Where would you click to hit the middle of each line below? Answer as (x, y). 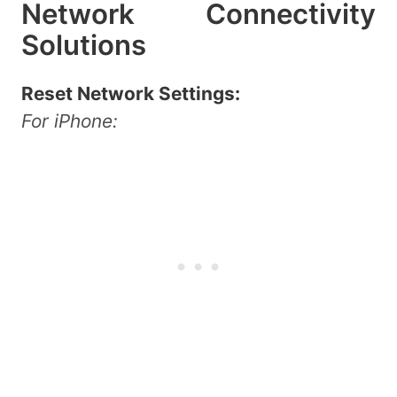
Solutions (84, 46)
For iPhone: (70, 121)
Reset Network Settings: (131, 93)
